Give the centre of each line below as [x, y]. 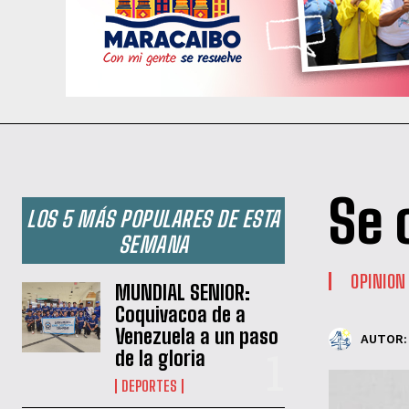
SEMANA [153, 244]
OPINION [378, 281]
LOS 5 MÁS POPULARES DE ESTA [153, 218]
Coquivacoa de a [181, 314]
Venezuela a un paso [197, 336]
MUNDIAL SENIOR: [183, 292]
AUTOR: [384, 340]
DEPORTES [150, 385]
